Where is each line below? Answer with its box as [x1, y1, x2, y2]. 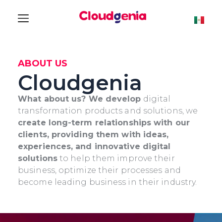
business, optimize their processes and [18, 166, 181, 175]
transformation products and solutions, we [18, 106, 198, 116]
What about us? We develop [18, 94, 141, 104]
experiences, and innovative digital [18, 142, 171, 152]
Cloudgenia [18, 70, 142, 96]
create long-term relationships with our [18, 118, 190, 128]
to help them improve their [57, 154, 175, 164]
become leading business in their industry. [18, 177, 199, 187]
